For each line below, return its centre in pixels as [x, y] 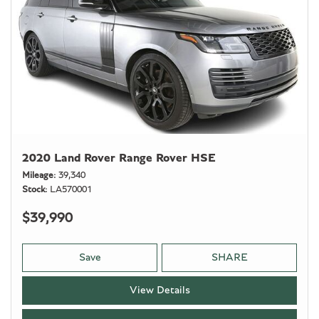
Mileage [38, 176]
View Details [159, 290]
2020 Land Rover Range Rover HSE [119, 158]
